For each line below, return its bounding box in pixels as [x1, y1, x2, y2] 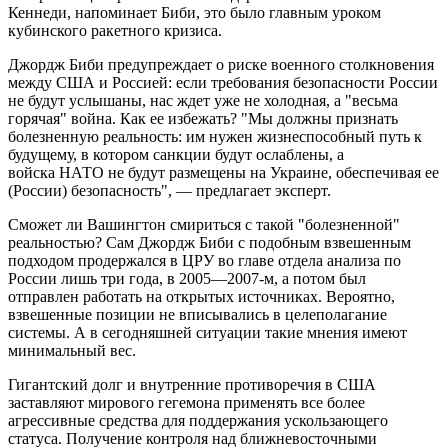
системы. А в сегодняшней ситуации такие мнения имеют [8, 324, 407, 342]
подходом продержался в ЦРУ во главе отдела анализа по [8, 252, 401, 270]
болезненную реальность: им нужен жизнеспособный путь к [8, 128, 422, 146]
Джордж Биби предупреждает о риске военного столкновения [8, 56, 434, 74]
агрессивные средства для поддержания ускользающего [8, 412, 388, 430]
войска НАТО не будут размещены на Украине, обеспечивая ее [8, 164, 439, 182]
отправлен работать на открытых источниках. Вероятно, [8, 288, 395, 306]
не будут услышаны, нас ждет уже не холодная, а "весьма [8, 92, 398, 110]
